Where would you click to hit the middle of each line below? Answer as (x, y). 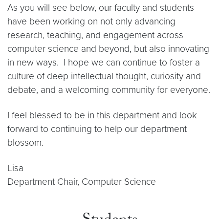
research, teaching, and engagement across (95, 35)
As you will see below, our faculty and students (101, 8)
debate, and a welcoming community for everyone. (109, 90)
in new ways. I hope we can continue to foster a (104, 62)
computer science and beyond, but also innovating (108, 49)
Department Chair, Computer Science (82, 182)
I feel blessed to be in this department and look (102, 115)
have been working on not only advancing (91, 21)
